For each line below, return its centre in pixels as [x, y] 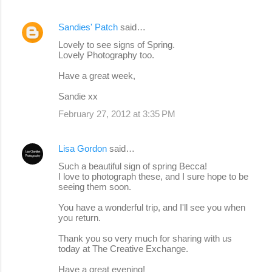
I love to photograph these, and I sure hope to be [153, 176]
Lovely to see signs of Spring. [117, 44]
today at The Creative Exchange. [123, 248]
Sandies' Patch [88, 27]
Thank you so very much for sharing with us [145, 238]
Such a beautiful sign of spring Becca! [133, 166]
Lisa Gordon [83, 148]
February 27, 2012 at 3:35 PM [117, 114]
